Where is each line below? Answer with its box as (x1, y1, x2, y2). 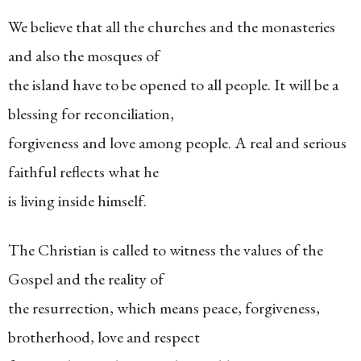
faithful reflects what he (8, 161, 159, 182)
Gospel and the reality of (8, 268, 164, 289)
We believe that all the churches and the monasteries (8, 16, 335, 37)
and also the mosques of (8, 45, 160, 66)
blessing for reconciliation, (8, 103, 174, 124)
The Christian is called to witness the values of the (8, 239, 323, 260)
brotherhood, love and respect (8, 326, 200, 347)
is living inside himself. (8, 190, 147, 211)
